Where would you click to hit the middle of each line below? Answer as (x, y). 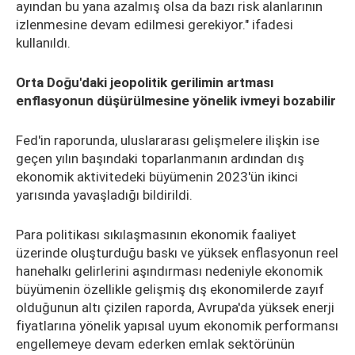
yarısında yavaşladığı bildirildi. (104, 195)
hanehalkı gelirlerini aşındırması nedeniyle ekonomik (169, 271)
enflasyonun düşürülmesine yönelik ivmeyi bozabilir (176, 101)
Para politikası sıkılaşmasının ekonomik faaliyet (156, 235)
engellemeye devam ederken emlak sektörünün (155, 344)
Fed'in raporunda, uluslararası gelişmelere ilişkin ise (168, 140)
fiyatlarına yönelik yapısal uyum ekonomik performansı (177, 326)
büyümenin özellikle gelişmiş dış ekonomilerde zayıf (170, 289)
